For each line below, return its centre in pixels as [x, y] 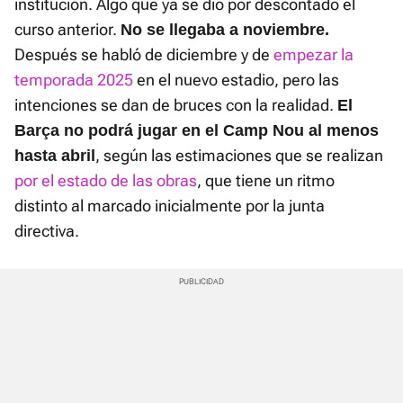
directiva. [47, 231]
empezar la [313, 55]
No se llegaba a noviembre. [225, 30]
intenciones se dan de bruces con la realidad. [176, 105]
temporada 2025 [74, 80]
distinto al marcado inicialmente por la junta [170, 206]
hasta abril [55, 156]
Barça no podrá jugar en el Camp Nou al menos [197, 131]
